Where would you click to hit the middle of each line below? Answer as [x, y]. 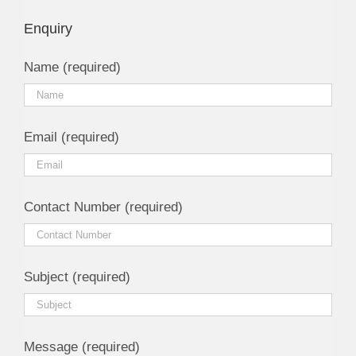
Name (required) [72, 68]
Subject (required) [77, 277]
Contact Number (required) [103, 207]
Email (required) [72, 137]
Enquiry [48, 29]
